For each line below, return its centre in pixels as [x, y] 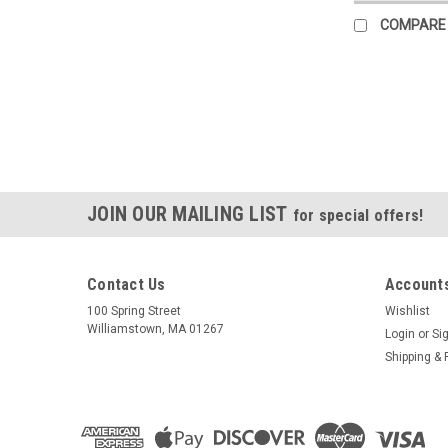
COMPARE [412, 24]
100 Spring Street [134, 310]
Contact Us [126, 284]
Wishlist [407, 310]
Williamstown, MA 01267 [155, 328]
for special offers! [358, 215]
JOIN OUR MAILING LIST [190, 213]
